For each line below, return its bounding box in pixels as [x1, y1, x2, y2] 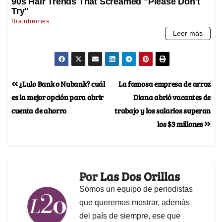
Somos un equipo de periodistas [79, 185, 193, 194]
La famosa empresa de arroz [118, 78, 211, 89]
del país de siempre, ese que [79, 212, 180, 221]
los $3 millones [157, 118, 205, 129]
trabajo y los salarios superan [114, 105, 211, 116]
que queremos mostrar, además [79, 198, 190, 207]
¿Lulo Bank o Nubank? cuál [17, 78, 105, 89]
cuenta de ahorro [11, 105, 67, 116]
